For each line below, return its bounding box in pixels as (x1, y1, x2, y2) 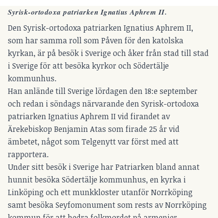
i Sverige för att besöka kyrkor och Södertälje (8, 60, 169, 72)
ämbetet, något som (8, 136, 82, 147)
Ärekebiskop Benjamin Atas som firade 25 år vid (8, 124, 180, 135)
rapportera (8, 149, 47, 160)
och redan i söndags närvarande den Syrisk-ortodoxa (8, 98, 199, 109)
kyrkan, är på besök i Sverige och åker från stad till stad (8, 48, 209, 59)
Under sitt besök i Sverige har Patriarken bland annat (8, 162, 200, 173)
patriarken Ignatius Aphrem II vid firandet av (8, 111, 170, 122)
